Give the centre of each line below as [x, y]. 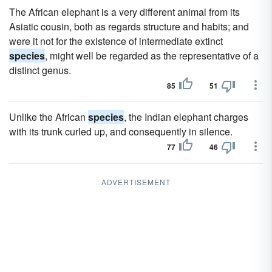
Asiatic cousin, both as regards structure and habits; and [129, 26]
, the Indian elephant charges [186, 117]
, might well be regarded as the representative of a [152, 56]
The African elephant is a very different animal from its [124, 12]
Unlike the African [49, 117]
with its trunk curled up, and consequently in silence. [121, 131]
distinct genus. [40, 70]
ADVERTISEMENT [136, 182]
